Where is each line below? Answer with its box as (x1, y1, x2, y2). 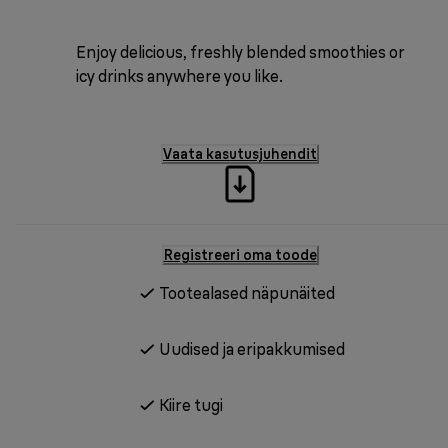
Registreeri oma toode (163, 245, 317, 264)
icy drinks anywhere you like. (75, 65, 283, 86)
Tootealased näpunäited (159, 282, 335, 303)
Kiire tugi (159, 394, 223, 415)
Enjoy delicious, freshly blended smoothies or (75, 41, 405, 62)
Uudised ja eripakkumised (159, 338, 345, 359)
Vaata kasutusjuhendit (163, 144, 317, 163)
